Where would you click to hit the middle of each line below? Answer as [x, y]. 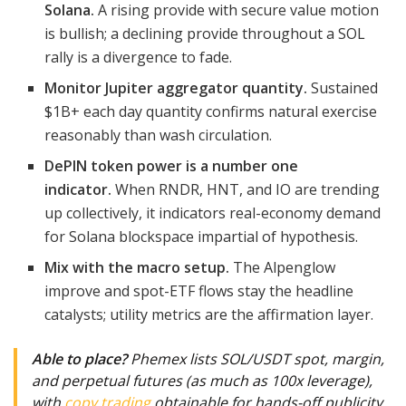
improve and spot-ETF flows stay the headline [199, 290]
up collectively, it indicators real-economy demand [213, 213]
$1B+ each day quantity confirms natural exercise [211, 111]
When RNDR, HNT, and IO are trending [246, 189]
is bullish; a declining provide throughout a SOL [205, 33]
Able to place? [79, 358]
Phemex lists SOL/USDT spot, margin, [256, 358]
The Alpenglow [283, 267]
